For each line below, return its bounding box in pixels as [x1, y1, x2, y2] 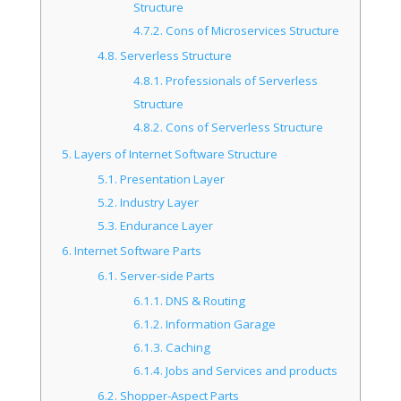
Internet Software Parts [72, 242, 202, 259]
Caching [162, 338, 210, 355]
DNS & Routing [162, 292, 245, 309]
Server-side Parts [117, 267, 216, 284]
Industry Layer [117, 193, 200, 210]
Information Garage [162, 315, 276, 332]
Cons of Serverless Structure [162, 118, 323, 135]
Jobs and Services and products [162, 362, 337, 379]
